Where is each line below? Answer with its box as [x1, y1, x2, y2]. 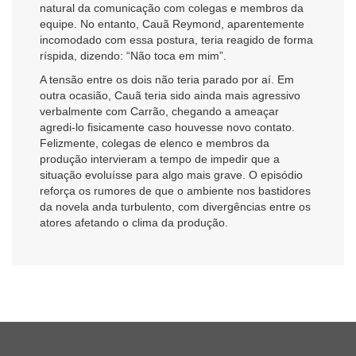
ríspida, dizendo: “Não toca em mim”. [40, 49, 226, 63]
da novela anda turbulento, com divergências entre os [40, 199, 311, 213]
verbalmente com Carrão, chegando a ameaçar [40, 104, 279, 118]
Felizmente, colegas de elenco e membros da [40, 136, 269, 149]
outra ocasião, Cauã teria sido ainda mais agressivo [40, 88, 300, 102]
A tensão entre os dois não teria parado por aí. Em [40, 72, 294, 86]
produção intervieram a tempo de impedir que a [40, 152, 280, 165]
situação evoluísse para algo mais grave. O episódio [40, 168, 303, 181]
